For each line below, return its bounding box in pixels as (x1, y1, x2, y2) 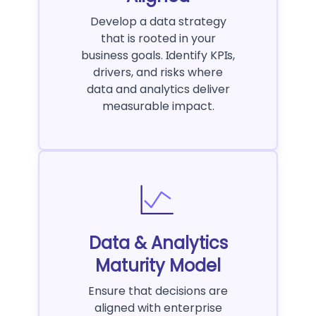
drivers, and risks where (93, 64, 223, 81)
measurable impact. (102, 98, 214, 115)
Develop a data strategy (90, 13, 226, 30)
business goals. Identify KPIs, (81, 47, 235, 64)
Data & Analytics (88, 231, 228, 255)
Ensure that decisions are (88, 283, 228, 300)
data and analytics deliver (86, 81, 230, 98)
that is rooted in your (100, 30, 216, 47)
